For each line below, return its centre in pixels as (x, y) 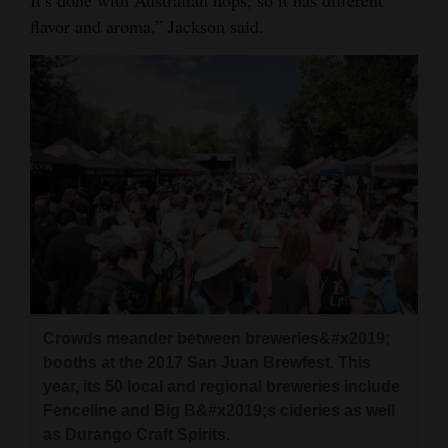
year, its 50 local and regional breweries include (221, 387)
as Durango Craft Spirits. (136, 435)
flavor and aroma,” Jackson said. (147, 26)
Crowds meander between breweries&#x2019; (216, 339)
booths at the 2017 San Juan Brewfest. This (207, 363)
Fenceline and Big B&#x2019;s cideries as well (219, 411)
